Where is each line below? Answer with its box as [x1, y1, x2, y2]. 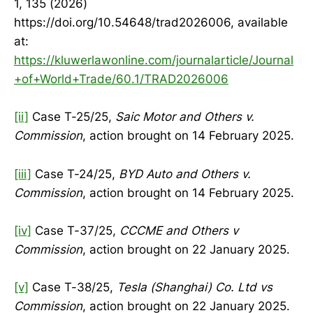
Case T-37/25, [31, 223, 119, 238]
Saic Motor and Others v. [115, 110, 254, 124]
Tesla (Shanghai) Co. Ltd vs [117, 279, 272, 294]
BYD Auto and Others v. [119, 166, 251, 181]
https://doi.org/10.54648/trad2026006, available [14, 15, 288, 30]
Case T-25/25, [29, 110, 115, 124]
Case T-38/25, [29, 279, 117, 294]
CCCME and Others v [119, 223, 238, 238]
